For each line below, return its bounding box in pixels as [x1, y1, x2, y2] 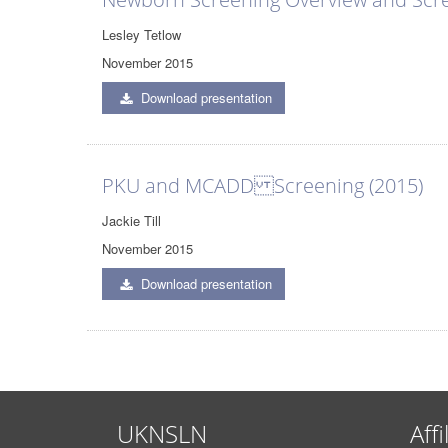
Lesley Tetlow [102, 25, 181, 44]
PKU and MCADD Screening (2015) [102, 172, 423, 199]
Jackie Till [102, 211, 161, 230]
